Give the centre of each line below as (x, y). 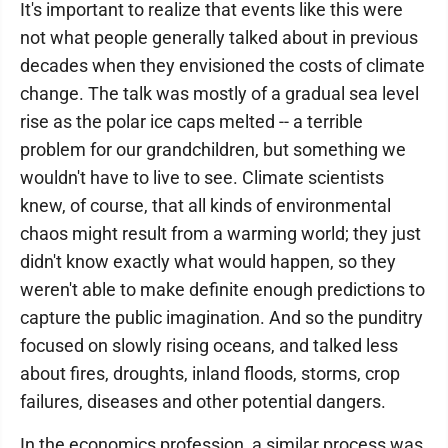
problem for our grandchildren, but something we (213, 149)
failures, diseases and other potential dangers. (203, 401)
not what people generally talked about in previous (219, 37)
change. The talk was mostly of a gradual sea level (219, 93)
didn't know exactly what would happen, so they (208, 261)
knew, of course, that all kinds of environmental (205, 205)
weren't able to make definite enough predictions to (222, 289)
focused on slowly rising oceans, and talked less (209, 345)
